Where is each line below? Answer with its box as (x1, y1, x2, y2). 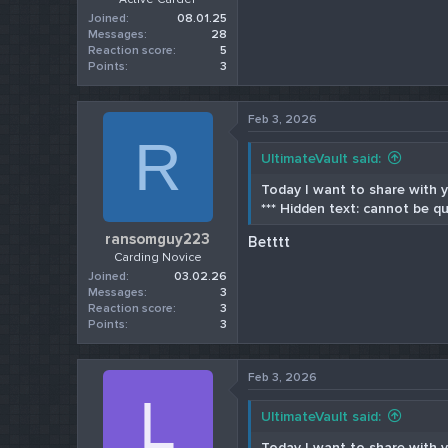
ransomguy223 (105, 230, 211, 249)
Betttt (248, 233, 291, 252)
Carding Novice (113, 250, 202, 266)
